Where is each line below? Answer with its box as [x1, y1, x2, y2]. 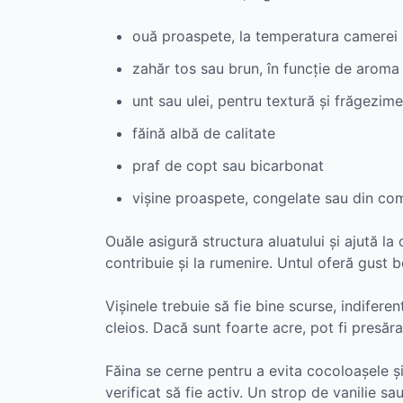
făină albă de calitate [132, 123, 275, 142]
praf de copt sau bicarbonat [132, 156, 324, 175]
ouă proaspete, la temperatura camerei [132, 26, 398, 45]
